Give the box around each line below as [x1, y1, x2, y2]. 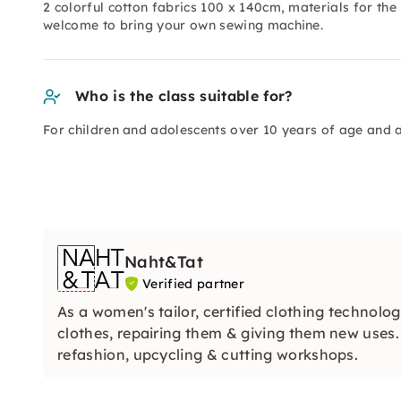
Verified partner [142, 276, 245, 292]
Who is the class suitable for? [75, 87, 293, 105]
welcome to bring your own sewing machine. [43, 17, 324, 33]
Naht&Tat [124, 252, 203, 272]
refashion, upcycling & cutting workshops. [57, 345, 359, 363]
